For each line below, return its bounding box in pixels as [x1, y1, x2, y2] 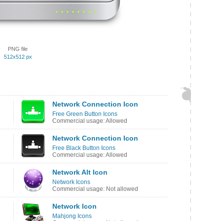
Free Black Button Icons [52, 145, 115, 151]
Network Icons [52, 179, 90, 185]
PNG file [8, 46, 28, 52]
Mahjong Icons [52, 213, 92, 220]
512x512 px [3, 54, 32, 60]
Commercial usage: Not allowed [52, 185, 138, 192]
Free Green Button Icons [52, 110, 117, 117]
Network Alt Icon [52, 168, 108, 176]
